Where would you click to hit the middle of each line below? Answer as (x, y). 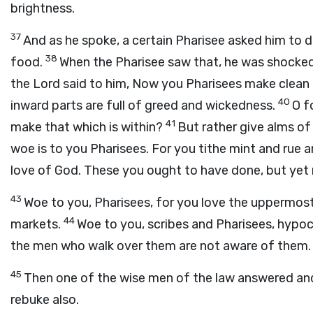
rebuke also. (45, 300)
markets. (37, 224)
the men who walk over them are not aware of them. (161, 246)
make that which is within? (88, 127)
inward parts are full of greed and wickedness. (144, 105)
